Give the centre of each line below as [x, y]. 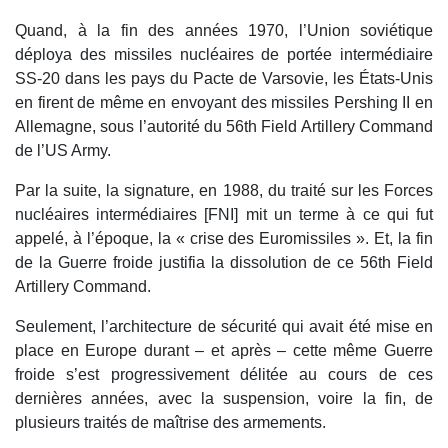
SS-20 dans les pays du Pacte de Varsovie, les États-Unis [224, 79]
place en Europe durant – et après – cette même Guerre [224, 351]
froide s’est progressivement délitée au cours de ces [224, 375]
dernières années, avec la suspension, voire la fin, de [224, 399]
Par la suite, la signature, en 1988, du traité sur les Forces [224, 191]
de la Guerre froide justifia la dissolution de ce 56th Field [224, 263]
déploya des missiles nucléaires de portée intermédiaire [224, 55]
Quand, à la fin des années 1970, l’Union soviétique [224, 31]
